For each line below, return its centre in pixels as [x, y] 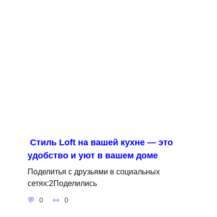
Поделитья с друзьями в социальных [93, 171]
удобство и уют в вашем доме [93, 155]
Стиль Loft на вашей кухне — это [101, 142]
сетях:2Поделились [62, 183]
